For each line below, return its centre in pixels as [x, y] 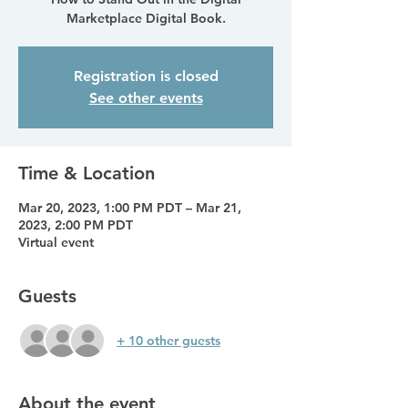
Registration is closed [146, 76]
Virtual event [56, 242]
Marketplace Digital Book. [146, 18]
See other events [146, 98]
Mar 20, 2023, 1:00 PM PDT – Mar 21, [130, 208]
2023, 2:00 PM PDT [76, 225]
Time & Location [87, 173]
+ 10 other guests [168, 340]
